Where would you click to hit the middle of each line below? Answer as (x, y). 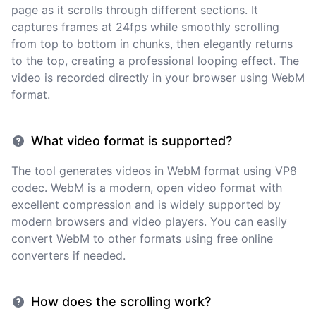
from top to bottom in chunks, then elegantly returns (152, 44)
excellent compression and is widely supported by (146, 205)
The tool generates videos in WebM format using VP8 (154, 171)
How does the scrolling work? (121, 302)
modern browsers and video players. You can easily (149, 221)
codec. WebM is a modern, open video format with (147, 188)
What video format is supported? (132, 141)
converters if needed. (68, 255)
